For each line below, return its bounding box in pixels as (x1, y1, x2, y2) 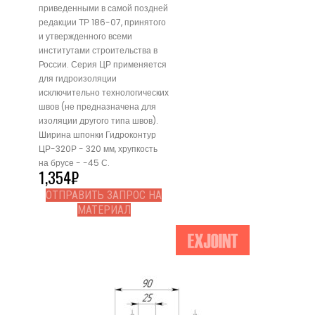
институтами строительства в (39, 44, 157, 57)
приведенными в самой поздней (39, 2, 168, 15)
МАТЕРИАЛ (77, 203, 131, 217)
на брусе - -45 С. (39, 157, 110, 169)
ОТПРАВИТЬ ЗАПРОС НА (46, 188, 162, 202)
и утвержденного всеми (39, 30, 132, 43)
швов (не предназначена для (39, 101, 156, 113)
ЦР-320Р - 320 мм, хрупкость (39, 143, 157, 155)
